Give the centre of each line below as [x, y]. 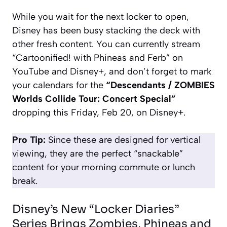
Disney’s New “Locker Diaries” [96, 209]
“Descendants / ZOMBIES [160, 85]
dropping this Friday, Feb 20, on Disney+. [99, 112]
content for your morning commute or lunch [104, 167]
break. [25, 181]
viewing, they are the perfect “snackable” [98, 153]
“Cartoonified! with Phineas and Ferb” [91, 58]
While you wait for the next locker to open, [101, 16]
